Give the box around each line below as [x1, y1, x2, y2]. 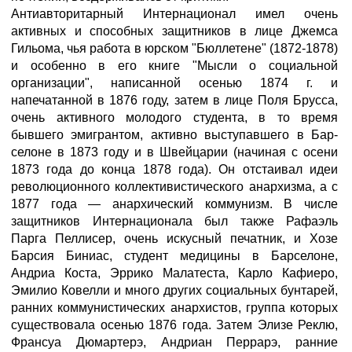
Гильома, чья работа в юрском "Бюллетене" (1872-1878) [11, 42, 338, 55]
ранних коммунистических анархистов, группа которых [11, 301, 338, 314]
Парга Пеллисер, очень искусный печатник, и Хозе [11, 232, 338, 245]
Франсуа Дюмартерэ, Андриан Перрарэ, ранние [11, 335, 338, 349]
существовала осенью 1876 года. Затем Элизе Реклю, [11, 318, 338, 332]
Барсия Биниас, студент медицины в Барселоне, [11, 249, 338, 262]
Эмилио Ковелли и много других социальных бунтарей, [11, 284, 338, 297]
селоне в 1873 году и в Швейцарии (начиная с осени [11, 145, 338, 159]
